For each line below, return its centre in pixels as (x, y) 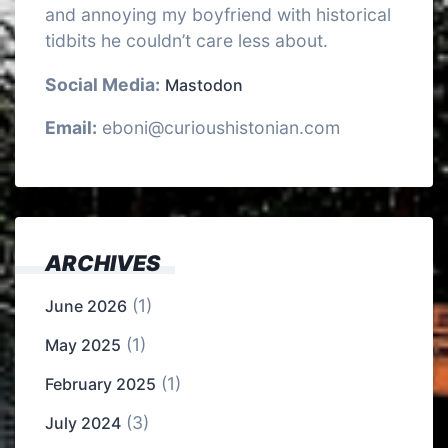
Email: (71, 128)
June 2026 (86, 306)
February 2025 (100, 384)
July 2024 (83, 423)
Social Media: (102, 84)
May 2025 (83, 345)
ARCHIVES (102, 263)
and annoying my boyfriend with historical (218, 15)
